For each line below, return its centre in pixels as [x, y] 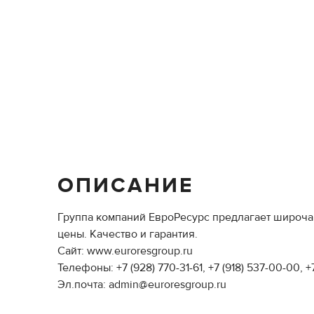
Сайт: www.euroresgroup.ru [125, 251]
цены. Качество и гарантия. [128, 234]
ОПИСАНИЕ [125, 185]
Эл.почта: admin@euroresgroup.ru [142, 285]
